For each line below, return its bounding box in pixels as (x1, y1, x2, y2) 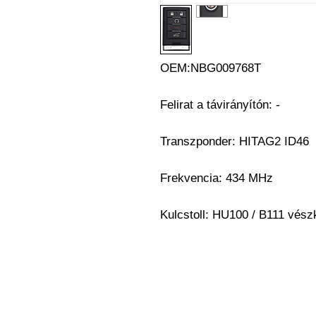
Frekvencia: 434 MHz (160, 171, 273, 185)
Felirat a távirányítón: (160, 98, 276, 111)
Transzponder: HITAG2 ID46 (160, 135, 309, 148)
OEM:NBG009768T (160, 61, 261, 75)
